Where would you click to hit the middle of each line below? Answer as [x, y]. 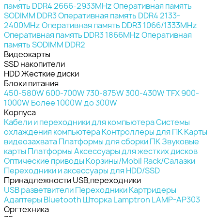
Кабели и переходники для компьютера [79, 122]
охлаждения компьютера [52, 132]
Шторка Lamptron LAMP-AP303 [141, 199]
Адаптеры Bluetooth [43, 199]
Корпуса [20, 112]
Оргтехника [26, 209]
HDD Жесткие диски [41, 73]
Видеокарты [27, 54]
